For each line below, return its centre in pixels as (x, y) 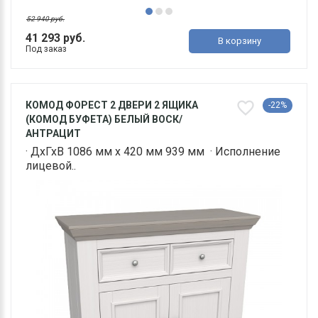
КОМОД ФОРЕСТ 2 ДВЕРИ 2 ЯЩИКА (112, 105)
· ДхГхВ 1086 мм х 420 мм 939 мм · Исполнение (153, 152)
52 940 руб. (45, 19)
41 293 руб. (55, 38)
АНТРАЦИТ (53, 134)
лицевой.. (51, 166)
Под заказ (46, 49)
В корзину (240, 41)
